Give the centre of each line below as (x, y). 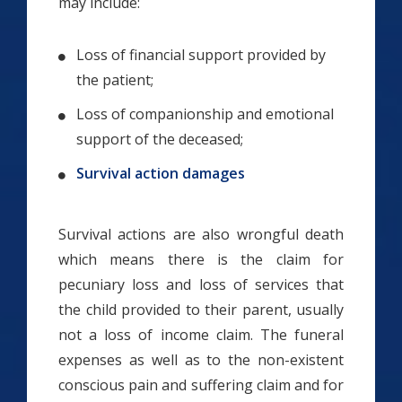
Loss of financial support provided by (201, 55)
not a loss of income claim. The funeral (201, 335)
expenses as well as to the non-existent (201, 360)
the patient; (115, 80)
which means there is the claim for (201, 260)
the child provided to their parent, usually (201, 310)
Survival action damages (161, 174)
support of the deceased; (160, 140)
